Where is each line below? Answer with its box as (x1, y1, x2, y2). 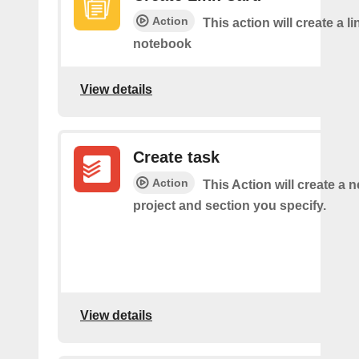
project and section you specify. (133, 198, 326, 212)
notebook (133, 36, 192, 50)
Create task (133, 147, 220, 166)
